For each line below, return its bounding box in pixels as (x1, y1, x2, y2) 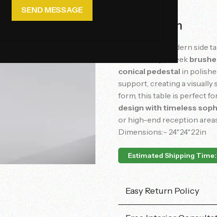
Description (118, 18, 183, 32)
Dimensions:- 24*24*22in (118, 127, 206, 137)
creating (150, 78, 182, 88)
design (118, 103, 145, 112)
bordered (118, 54, 154, 64)
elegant (136, 42, 164, 52)
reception (162, 115, 200, 124)
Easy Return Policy (125, 186, 199, 196)
